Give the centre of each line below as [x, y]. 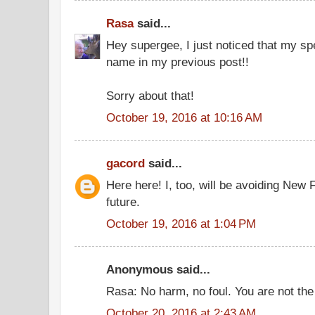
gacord [126, 163]
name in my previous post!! [178, 62]
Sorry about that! [150, 95]
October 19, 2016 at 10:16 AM [184, 117]
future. [123, 201]
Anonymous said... [158, 269]
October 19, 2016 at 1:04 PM [181, 223]
